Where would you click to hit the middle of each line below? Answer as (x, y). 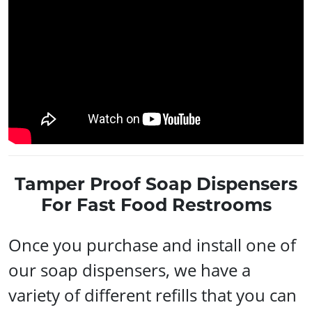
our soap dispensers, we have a (130, 270)
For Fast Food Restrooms (156, 204)
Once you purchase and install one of (152, 244)
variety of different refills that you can (153, 295)
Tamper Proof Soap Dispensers (156, 184)
